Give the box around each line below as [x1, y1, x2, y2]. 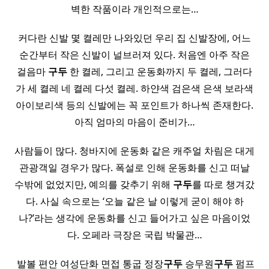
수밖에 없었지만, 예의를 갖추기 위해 [14, 178, 173, 191]
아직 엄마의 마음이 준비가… [74, 115, 195, 128]
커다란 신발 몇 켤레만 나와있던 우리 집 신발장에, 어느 [18, 31, 251, 44]
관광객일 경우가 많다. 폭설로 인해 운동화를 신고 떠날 [19, 161, 250, 174]
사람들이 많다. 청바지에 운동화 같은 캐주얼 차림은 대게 [14, 144, 255, 157]
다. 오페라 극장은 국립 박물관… [67, 228, 202, 241]
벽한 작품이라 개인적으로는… [70, 2, 199, 16]
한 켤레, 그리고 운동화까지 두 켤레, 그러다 [67, 65, 252, 78]
